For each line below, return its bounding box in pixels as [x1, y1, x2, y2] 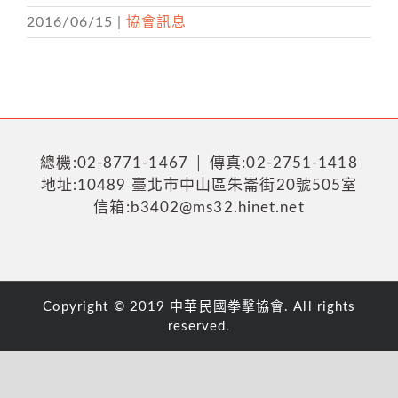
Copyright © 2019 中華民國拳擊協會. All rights [42, 300, 356, 314]
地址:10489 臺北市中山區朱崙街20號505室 [40, 178, 358, 194]
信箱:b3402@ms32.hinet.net [93, 200, 305, 216]
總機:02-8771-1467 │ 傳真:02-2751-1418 [40, 155, 358, 171]
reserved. [167, 320, 231, 334]
